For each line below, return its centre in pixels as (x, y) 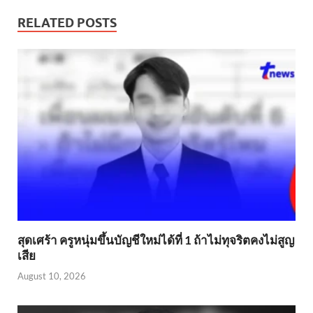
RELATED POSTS (67, 23)
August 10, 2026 (52, 276)
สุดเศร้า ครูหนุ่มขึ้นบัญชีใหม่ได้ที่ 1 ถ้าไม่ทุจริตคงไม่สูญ (156, 240)
